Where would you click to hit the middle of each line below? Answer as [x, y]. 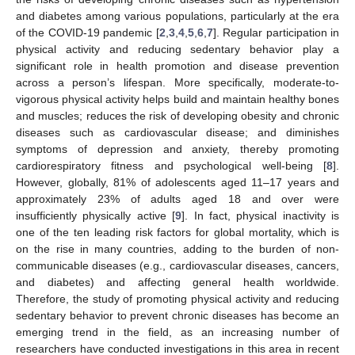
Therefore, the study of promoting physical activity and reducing [177, 299]
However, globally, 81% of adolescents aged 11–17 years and [177, 183]
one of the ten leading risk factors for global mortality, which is [177, 233]
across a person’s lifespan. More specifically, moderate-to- [177, 83]
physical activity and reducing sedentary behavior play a [177, 50]
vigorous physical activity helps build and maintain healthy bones [177, 99]
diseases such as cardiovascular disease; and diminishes [177, 133]
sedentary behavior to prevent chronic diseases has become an [177, 316]
